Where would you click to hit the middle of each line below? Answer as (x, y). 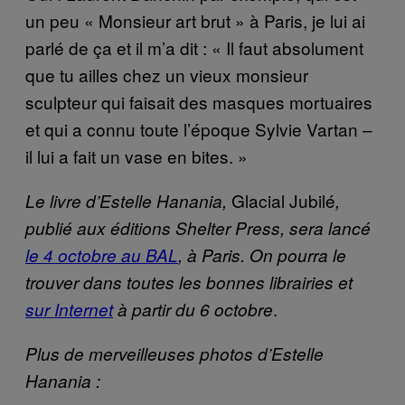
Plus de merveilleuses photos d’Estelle (174, 353)
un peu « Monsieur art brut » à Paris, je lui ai (195, 20)
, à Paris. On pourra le (262, 254)
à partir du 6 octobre (193, 309)
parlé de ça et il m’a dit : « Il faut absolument (194, 47)
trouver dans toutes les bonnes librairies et (189, 282)
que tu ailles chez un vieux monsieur (167, 74)
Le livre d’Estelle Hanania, (128, 200)
